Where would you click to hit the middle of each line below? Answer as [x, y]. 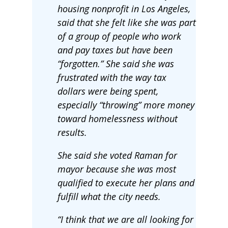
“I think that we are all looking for [125, 219]
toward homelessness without [117, 118]
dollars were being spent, [108, 91]
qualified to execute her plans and [126, 182]
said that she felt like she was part [126, 22]
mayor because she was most [117, 169]
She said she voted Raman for [117, 155]
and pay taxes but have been [115, 50]
